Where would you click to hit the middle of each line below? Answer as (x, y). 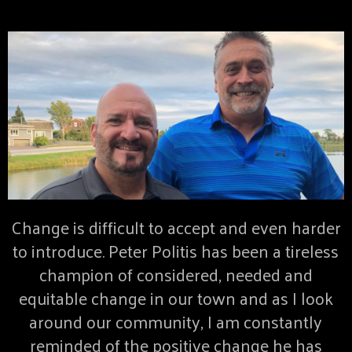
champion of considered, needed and (176, 275)
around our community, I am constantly (176, 322)
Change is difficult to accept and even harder (176, 227)
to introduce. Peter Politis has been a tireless (176, 251)
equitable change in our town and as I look (176, 298)
